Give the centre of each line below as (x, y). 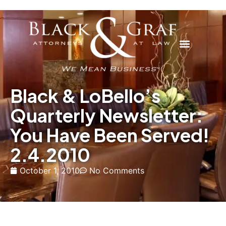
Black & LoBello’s (85, 95)
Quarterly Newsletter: (106, 115)
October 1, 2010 (50, 170)
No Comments (117, 170)
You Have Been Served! (110, 135)
